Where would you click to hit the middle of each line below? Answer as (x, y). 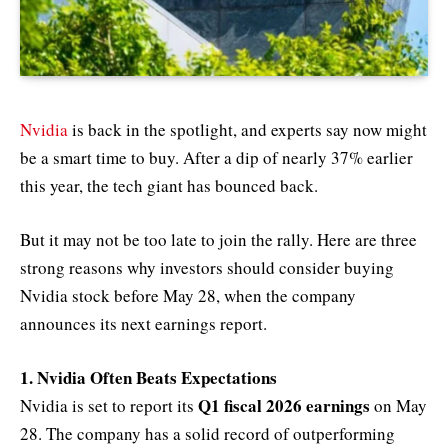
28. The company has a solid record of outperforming (207, 433)
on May (398, 405)
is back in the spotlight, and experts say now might (247, 129)
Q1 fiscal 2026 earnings (284, 405)
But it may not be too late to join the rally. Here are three (218, 239)
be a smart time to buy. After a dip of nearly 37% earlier (216, 157)
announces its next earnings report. (143, 323)
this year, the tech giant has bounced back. (169, 185)
